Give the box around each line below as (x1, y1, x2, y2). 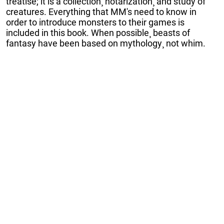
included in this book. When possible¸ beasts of (6, 27, 190, 38)
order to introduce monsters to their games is (6, 17, 184, 28)
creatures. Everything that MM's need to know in (6, 6, 196, 17)
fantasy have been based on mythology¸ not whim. (6, 38, 205, 49)
